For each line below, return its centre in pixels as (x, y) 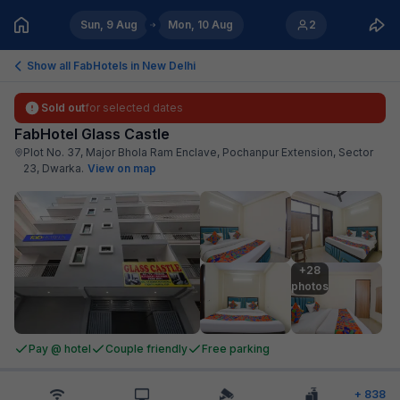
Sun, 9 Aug (109, 25)
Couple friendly (146, 349)
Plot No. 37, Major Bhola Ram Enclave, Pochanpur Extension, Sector (199, 152)
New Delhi (169, 65)
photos (310, 286)
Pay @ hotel (60, 349)
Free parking (236, 349)
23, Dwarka (53, 168)
